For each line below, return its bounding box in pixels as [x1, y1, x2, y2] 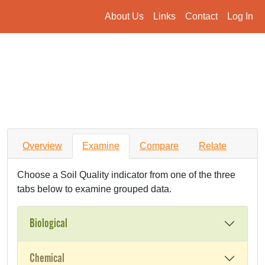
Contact [185, 11, 218, 21]
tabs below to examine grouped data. [17, 184, 172, 194]
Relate [199, 141, 227, 151]
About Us [105, 11, 144, 21]
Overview [22, 141, 62, 151]
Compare [140, 141, 179, 151]
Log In [227, 11, 253, 21]
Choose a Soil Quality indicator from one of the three [17, 170, 235, 180]
